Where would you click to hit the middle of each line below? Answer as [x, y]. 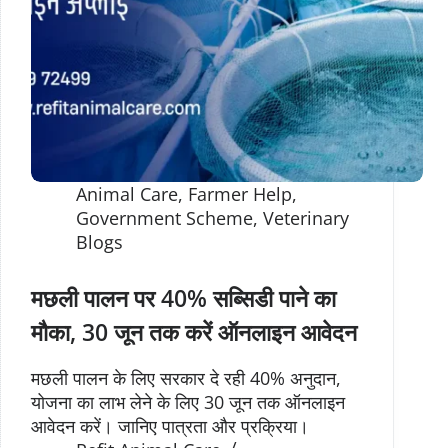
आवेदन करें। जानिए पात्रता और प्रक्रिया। [170, 425]
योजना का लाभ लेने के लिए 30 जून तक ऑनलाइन [188, 401]
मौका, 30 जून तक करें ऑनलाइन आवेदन [194, 331]
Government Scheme [164, 217]
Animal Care [127, 193]
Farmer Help [240, 193]
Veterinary [306, 217]
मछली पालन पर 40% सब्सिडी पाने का [183, 297]
